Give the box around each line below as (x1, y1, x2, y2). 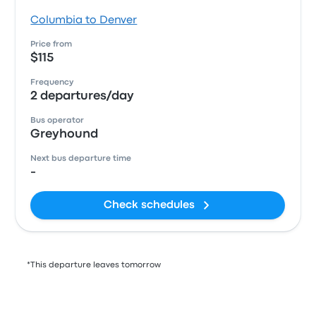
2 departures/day (30, 91, 135, 102)
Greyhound (30, 129, 99, 140)
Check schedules (104, 200, 195, 210)
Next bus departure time (30, 155, 132, 162)
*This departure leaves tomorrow (27, 262, 162, 269)
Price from (30, 41, 73, 48)
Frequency (30, 79, 74, 86)
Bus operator (30, 117, 85, 124)
